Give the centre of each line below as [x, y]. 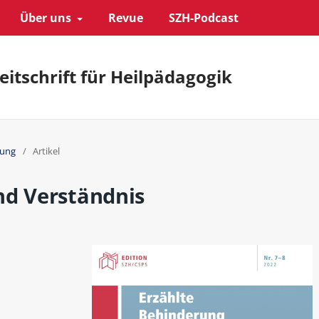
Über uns [47, 17]
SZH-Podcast [203, 17]
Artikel [47, 151]
